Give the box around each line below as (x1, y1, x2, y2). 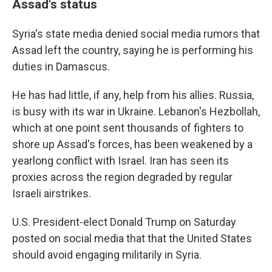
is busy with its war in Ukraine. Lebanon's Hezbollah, (12, 105, 260, 118)
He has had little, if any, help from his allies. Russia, (12, 89, 254, 101)
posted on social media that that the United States (12, 232, 252, 245)
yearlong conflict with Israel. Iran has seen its (12, 154, 229, 167)
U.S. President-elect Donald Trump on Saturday (12, 216, 236, 228)
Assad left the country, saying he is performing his (12, 44, 253, 56)
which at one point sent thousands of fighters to (12, 121, 243, 134)
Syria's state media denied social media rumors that (12, 27, 260, 40)
